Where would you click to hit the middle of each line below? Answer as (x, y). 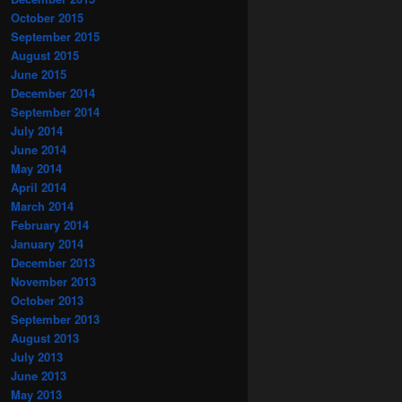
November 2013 (53, 281)
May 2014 (36, 168)
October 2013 (47, 300)
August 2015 (45, 55)
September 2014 (55, 111)
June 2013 (39, 375)
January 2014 (47, 243)
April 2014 (39, 187)
